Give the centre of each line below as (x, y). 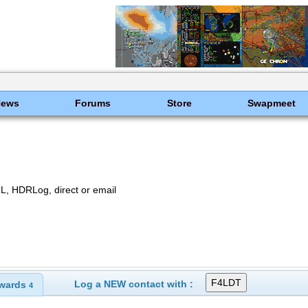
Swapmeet (271, 103)
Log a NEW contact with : (133, 284)
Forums (93, 103)
